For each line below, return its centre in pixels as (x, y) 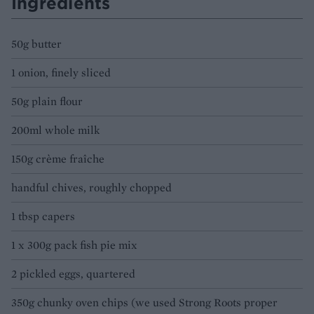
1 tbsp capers (43, 217)
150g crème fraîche (58, 159)
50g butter (36, 44)
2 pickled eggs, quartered (73, 274)
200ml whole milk (55, 130)
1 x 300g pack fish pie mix (74, 245)
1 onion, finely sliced (61, 73)
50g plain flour (47, 102)
